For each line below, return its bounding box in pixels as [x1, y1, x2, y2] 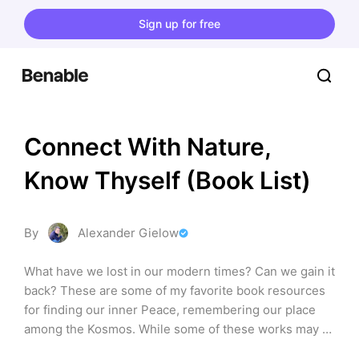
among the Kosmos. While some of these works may [24, 321, 319, 337]
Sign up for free [139, 16, 220, 30]
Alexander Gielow [78, 225, 179, 240]
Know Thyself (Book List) [24, 166, 311, 195]
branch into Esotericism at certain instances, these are [24, 341, 333, 356]
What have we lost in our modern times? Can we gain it [24, 264, 335, 279]
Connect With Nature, [24, 132, 272, 161]
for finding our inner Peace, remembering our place [24, 302, 316, 317]
